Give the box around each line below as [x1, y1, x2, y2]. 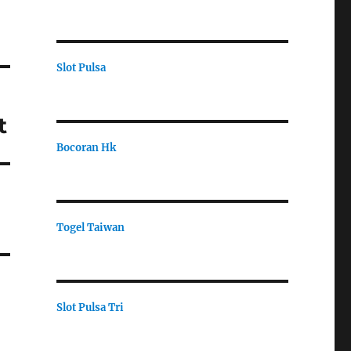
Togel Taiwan [56, 220, 125, 234]
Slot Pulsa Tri [56, 300, 124, 314]
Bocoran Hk [56, 140, 116, 154]
